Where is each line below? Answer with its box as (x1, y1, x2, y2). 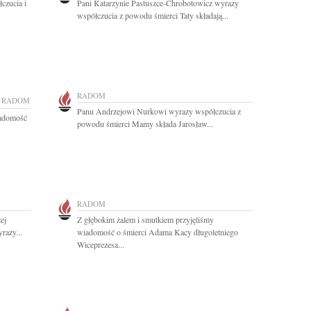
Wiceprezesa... (77, 239, 124, 250)
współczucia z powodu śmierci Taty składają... (77, 10, 228, 21)
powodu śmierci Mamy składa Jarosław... (77, 118, 213, 129)
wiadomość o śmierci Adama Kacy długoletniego (77, 226, 238, 237)
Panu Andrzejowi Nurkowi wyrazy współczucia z (77, 106, 241, 117)
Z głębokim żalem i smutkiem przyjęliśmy (77, 214, 214, 225)
